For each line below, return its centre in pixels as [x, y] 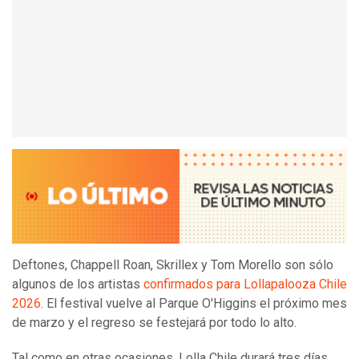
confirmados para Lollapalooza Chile [245, 284]
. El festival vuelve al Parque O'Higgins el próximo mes [194, 304]
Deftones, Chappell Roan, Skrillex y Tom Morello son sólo [173, 265]
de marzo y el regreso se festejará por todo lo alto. [156, 323]
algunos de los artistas [78, 284]
